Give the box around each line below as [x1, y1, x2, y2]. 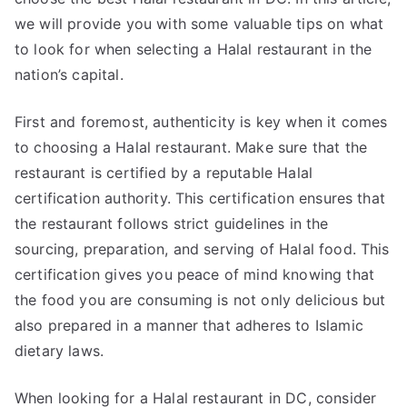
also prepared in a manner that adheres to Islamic [15, 316, 363, 334]
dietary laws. [15, 342, 104, 360]
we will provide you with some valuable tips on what [15, 15, 384, 33]
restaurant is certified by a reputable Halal [15, 164, 313, 182]
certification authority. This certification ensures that [15, 189, 385, 207]
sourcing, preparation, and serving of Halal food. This [15, 240, 390, 258]
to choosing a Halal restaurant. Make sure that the [15, 138, 368, 156]
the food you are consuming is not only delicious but [15, 291, 386, 309]
